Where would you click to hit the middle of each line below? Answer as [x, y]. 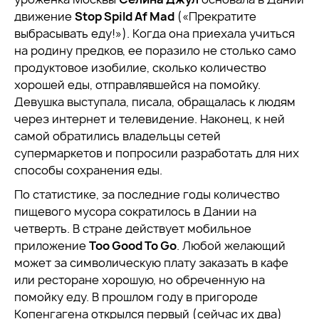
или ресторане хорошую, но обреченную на [140, 280]
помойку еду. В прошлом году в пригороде [136, 297]
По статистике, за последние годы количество [147, 194]
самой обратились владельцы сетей [117, 136]
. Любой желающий [231, 246]
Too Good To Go [133, 246]
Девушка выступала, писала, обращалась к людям [155, 102]
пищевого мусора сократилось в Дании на [135, 211]
